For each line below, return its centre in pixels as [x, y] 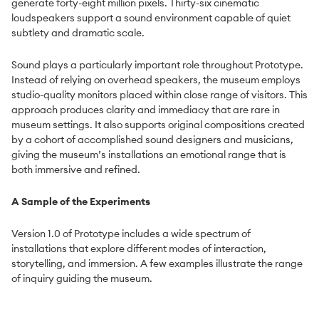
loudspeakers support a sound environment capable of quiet [151, 18]
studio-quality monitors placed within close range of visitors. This [159, 95]
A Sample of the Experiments [81, 202]
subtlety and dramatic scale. [78, 33]
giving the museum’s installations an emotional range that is [149, 155]
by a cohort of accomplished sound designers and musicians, [152, 140]
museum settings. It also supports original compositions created [158, 125]
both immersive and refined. [76, 170]
